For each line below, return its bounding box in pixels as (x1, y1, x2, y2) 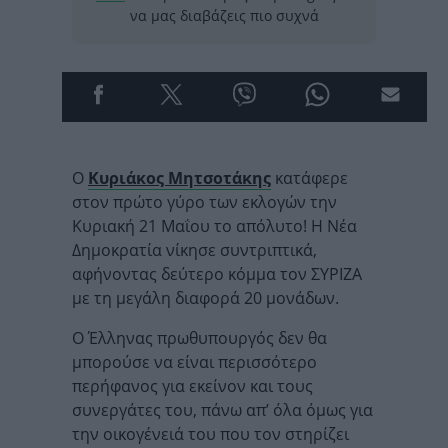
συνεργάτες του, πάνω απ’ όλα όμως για (72, 399, 373, 421)
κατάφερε (271, 167, 348, 189)
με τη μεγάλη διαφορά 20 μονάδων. (72, 287, 339, 309)
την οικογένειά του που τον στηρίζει (72, 423, 349, 445)
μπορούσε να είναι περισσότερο (72, 351, 317, 373)
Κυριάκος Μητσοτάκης (88, 167, 271, 189)
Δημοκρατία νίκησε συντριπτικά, (72, 239, 317, 261)
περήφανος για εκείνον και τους (72, 375, 313, 397)
